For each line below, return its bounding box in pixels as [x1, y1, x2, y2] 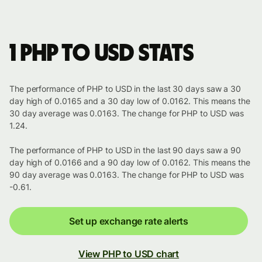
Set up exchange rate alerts [68, 215, 189, 227]
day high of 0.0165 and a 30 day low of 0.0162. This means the [9, 96, 250, 106]
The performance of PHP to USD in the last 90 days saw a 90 [9, 145, 242, 156]
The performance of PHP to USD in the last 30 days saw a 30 [9, 84, 242, 94]
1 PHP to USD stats [9, 42, 194, 66]
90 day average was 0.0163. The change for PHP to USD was [9, 170, 244, 180]
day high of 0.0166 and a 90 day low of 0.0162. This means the [9, 157, 250, 168]
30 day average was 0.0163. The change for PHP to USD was [9, 108, 244, 119]
